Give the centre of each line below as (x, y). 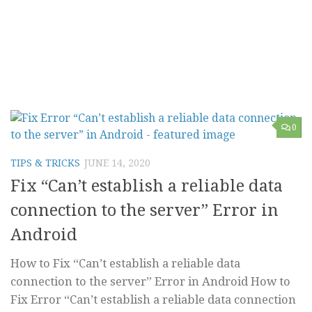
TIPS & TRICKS (45, 163)
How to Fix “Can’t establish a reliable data (125, 264)
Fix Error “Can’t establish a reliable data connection (153, 300)
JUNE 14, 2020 (117, 163)
